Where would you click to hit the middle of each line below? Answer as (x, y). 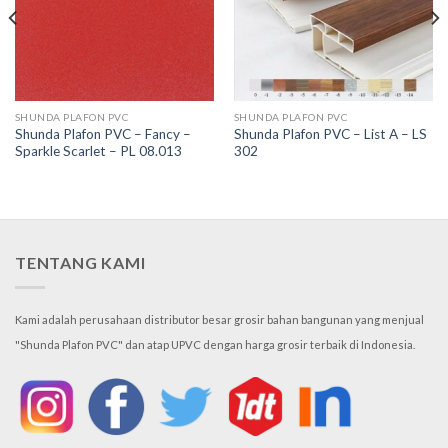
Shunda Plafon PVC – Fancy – (102, 134)
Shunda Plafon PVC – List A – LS (330, 134)
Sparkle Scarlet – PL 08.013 (98, 151)
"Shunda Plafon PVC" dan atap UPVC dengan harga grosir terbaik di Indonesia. (215, 344)
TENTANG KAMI (80, 263)
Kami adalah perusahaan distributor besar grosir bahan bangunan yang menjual (219, 319)
